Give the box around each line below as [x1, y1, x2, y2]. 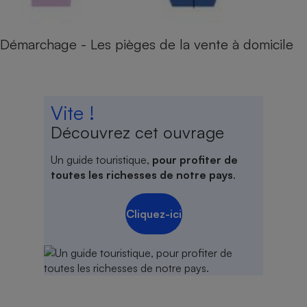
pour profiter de [152, 153, 238, 167]
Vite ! [51, 101, 95, 125]
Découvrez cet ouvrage [51, 122, 224, 143]
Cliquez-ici [125, 207, 182, 221]
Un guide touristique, [51, 153, 152, 167]
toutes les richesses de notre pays [51, 168, 233, 182]
